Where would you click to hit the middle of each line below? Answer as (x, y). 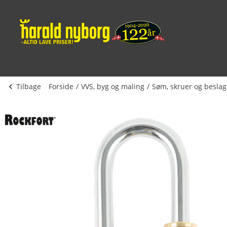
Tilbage (29, 86)
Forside (61, 86)
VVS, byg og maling (113, 86)
